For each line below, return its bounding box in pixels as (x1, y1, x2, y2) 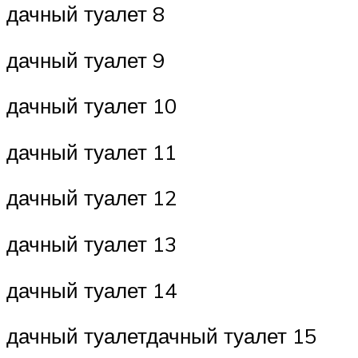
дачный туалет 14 (6, 276, 177, 303)
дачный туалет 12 (6, 185, 177, 211)
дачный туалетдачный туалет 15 (6, 323, 316, 349)
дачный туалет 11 (6, 138, 177, 165)
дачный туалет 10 (6, 93, 177, 119)
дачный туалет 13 (6, 231, 177, 257)
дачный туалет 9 (6, 46, 165, 73)
